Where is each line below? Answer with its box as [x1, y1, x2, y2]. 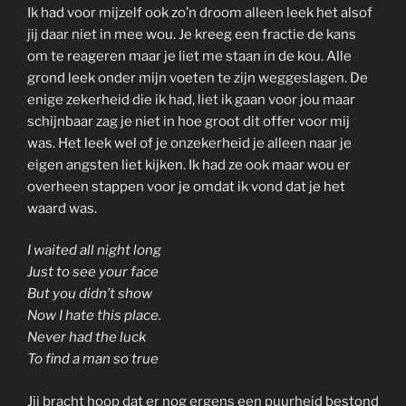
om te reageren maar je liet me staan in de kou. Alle [27, 47, 352, 64]
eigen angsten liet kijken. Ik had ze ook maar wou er [27, 156, 351, 173]
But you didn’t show [27, 285, 152, 303]
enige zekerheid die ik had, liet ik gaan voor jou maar [27, 91, 355, 108]
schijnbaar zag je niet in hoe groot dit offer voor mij [27, 112, 350, 130]
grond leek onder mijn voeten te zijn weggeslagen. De [27, 69, 368, 86]
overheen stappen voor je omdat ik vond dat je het [27, 178, 345, 195]
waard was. [27, 199, 97, 217]
